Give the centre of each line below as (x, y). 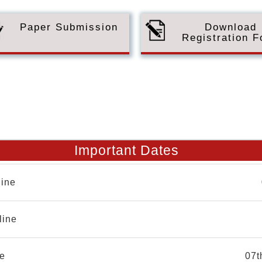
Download (231, 27)
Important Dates (127, 150)
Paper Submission (69, 27)
